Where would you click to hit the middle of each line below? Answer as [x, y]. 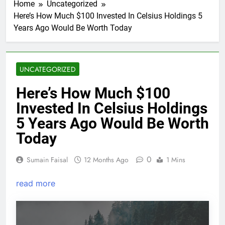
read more [36, 183]
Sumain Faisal [47, 159]
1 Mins [176, 159]
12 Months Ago [106, 159]
